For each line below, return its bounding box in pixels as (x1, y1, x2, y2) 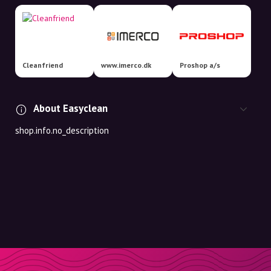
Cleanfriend (22, 60, 63, 70)
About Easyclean (33, 102, 108, 115)
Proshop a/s (180, 60, 220, 70)
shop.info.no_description (15, 125, 109, 136)
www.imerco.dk (101, 60, 151, 70)
